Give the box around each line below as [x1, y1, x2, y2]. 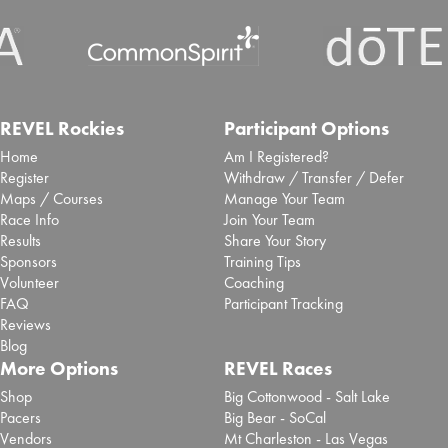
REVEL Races [223, 356, 332, 382]
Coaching [223, 272, 284, 294]
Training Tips [223, 251, 301, 273]
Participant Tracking [223, 293, 343, 315]
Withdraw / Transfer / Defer [223, 167, 404, 189]
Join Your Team [223, 209, 315, 231]
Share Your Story [223, 230, 326, 252]
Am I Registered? [223, 146, 329, 168]
